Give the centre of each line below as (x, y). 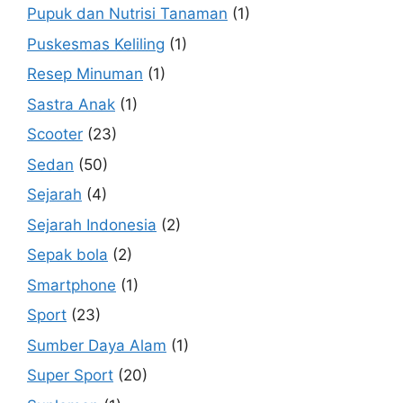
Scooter (55, 134)
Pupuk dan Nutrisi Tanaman (127, 14)
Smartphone (72, 285)
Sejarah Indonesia (92, 224)
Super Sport (70, 376)
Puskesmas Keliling (96, 44)
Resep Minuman (85, 74)
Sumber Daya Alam (97, 345)
